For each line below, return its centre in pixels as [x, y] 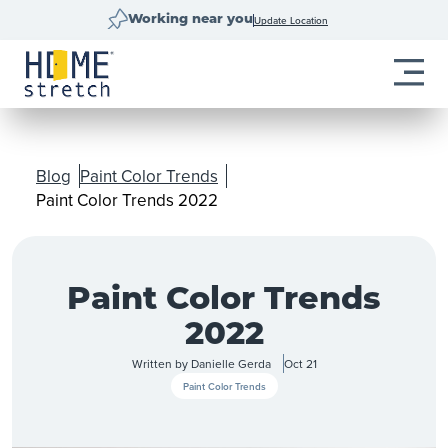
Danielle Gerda [230, 363]
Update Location [290, 19]
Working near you [191, 19]
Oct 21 [300, 363]
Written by [161, 363]
